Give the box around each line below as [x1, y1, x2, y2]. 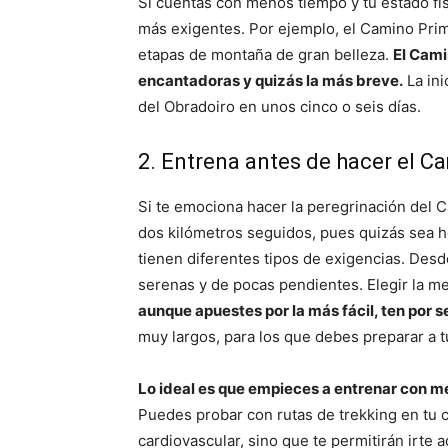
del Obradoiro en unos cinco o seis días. [138, 97, 421, 117]
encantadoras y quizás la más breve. [138, 71, 403, 91]
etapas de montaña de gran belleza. [138, 45, 393, 65]
